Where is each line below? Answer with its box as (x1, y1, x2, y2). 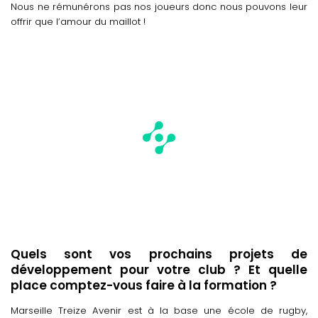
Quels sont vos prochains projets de (11, 246, 307, 263)
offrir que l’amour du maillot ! (11, 14, 146, 28)
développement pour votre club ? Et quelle (11, 261, 307, 279)
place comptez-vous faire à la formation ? (11, 277, 277, 295)
